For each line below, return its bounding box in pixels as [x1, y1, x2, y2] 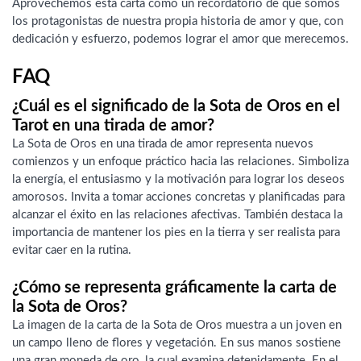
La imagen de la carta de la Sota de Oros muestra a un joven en [12, 318, 342, 331]
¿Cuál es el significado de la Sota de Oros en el [12, 98, 340, 115]
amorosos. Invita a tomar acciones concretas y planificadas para [12, 191, 345, 204]
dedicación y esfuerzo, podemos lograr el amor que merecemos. [12, 32, 349, 45]
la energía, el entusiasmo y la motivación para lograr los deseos [12, 173, 345, 186]
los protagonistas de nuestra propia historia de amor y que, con [12, 15, 343, 27]
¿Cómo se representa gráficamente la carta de [12, 279, 337, 296]
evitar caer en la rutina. [12, 244, 131, 257]
